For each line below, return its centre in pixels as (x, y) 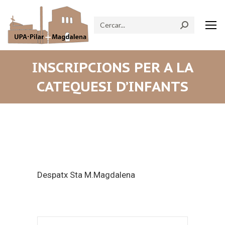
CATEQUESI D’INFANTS (113, 86)
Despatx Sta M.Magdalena (86, 175)
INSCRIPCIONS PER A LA (113, 67)
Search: (107, 22)
